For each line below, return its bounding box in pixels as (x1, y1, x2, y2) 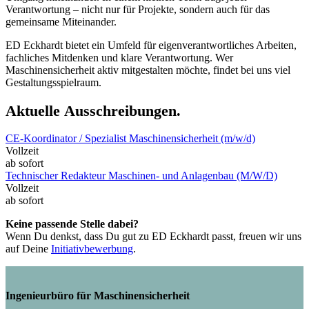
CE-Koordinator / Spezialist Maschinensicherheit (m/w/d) (6, 132, 255, 144)
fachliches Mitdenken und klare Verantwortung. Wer (6, 52, 233, 64)
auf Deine (6, 242, 51, 255)
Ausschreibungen (64, 101, 177, 119)
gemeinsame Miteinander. (6, 16, 117, 28)
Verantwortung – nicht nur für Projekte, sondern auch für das (6, 3, 270, 16)
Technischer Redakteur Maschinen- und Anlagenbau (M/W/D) (6, 169, 277, 181)
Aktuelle (6, 101, 60, 119)
